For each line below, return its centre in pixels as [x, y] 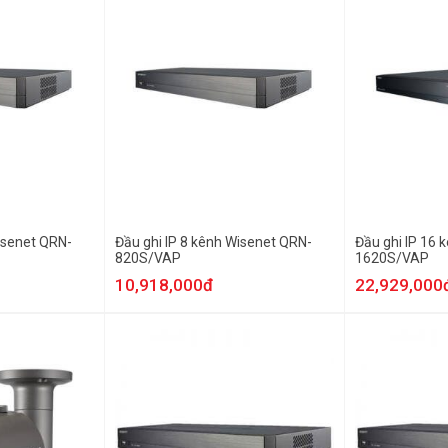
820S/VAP [148, 258]
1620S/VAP [392, 258]
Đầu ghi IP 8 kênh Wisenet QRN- [213, 242]
